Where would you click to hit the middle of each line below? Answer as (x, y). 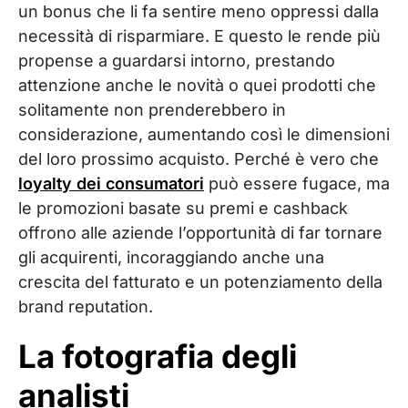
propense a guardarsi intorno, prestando (177, 60)
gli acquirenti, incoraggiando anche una (171, 257)
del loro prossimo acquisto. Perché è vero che (199, 158)
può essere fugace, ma (297, 183)
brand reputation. (86, 306)
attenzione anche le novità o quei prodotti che (197, 85)
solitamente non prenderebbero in (152, 109)
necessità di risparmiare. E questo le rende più (199, 36)
